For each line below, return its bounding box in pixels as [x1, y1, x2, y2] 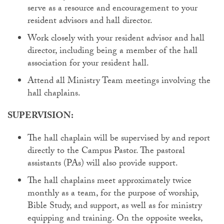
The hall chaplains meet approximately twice [27, 174, 191, 189]
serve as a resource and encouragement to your [27, 1, 197, 17]
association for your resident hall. [27, 56, 149, 72]
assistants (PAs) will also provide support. [27, 156, 180, 172]
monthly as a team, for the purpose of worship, [27, 186, 198, 202]
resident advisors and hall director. [27, 14, 152, 29]
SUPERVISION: [7, 109, 73, 124]
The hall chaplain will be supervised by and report [27, 131, 210, 147]
